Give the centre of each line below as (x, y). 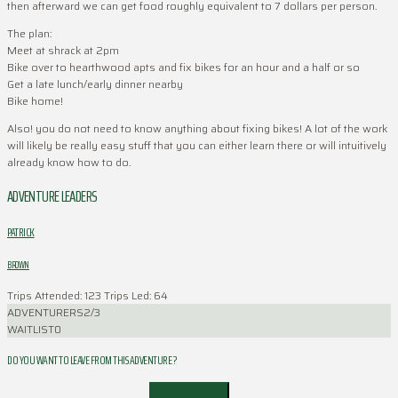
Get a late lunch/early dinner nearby (95, 84)
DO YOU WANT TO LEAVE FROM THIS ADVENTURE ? (92, 360)
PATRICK (21, 232)
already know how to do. (69, 163)
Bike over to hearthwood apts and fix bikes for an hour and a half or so (183, 68)
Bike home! (35, 101)
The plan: (29, 34)
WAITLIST (31, 329)
